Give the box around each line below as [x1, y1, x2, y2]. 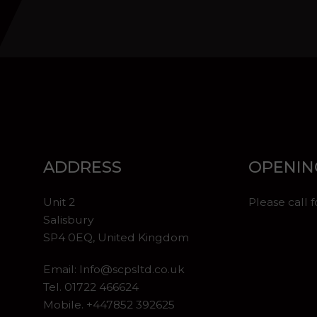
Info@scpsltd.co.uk [79, 263, 185, 276]
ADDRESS [42, 157, 122, 177]
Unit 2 [42, 195, 75, 209]
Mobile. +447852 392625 [42, 298, 175, 311]
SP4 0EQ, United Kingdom [42, 231, 189, 244]
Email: [42, 263, 79, 276]
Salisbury [42, 213, 94, 226]
